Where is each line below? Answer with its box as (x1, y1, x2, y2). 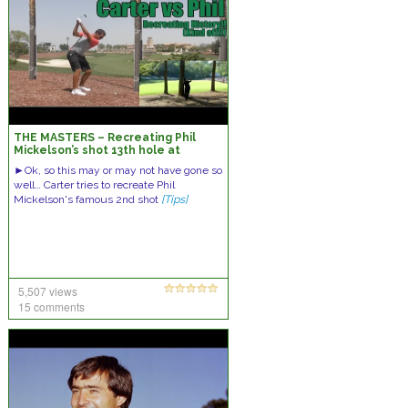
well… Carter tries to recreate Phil (13, 178, 175, 191)
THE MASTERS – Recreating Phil (13, 131, 196, 144)
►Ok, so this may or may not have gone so (13, 164, 222, 177)
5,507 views (17, 283, 77, 299)
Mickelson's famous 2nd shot (13, 193, 161, 206)
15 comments (17, 299, 85, 314)
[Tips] (160, 193, 188, 206)
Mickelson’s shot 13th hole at (13, 144, 180, 157)
